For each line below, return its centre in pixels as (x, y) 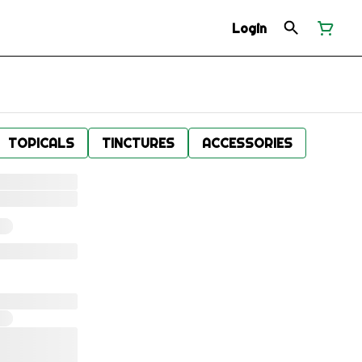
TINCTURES (138, 143)
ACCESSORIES (247, 143)
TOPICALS (41, 143)
